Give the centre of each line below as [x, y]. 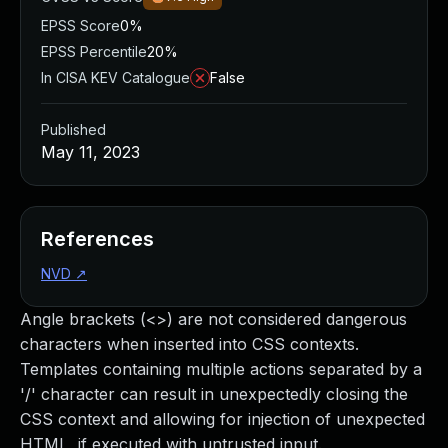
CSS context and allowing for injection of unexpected [222, 419]
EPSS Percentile [94, 51]
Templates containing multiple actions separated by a [221, 369]
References [97, 239]
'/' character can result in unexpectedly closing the [214, 394]
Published [73, 129]
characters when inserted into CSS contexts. [189, 344]
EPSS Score [80, 25]
